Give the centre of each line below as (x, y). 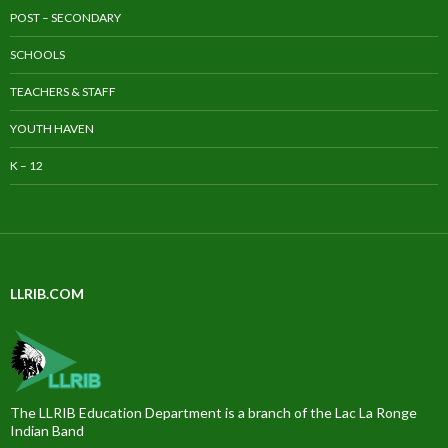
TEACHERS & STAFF (63, 92)
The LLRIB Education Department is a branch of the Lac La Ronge (213, 413)
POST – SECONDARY (65, 18)
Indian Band (47, 431)
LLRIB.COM (47, 294)
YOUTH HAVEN (52, 129)
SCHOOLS (37, 55)
